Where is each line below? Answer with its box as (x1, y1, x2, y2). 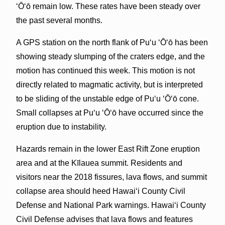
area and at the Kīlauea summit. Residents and (16, 158, 182, 167)
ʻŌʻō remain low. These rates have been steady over (16, 2, 200, 11)
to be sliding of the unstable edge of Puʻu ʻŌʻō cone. (16, 94, 199, 103)
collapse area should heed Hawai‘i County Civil (16, 186, 185, 195)
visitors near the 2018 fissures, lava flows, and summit (16, 172, 207, 181)
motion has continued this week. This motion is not (16, 66, 195, 75)
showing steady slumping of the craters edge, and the (16, 52, 205, 61)
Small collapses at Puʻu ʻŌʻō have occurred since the (16, 108, 203, 117)
